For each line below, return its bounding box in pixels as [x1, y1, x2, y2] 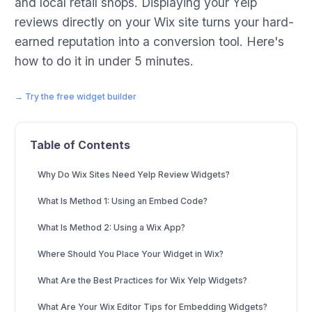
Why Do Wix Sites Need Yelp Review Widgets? [37, 169, 230, 180]
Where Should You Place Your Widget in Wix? [37, 249, 224, 259]
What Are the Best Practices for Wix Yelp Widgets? [37, 275, 247, 286]
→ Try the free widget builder [15, 91, 136, 102]
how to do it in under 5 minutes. [15, 54, 194, 68]
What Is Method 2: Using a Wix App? [37, 222, 185, 233]
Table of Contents [30, 139, 130, 152]
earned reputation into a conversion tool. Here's [15, 34, 284, 49]
